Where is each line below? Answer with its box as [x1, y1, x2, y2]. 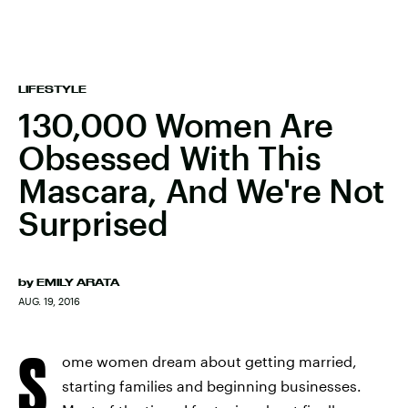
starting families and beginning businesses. [62, 377, 362, 394]
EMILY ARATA [36, 277, 119, 288]
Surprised [18, 204, 168, 242]
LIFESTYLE [18, 84, 87, 95]
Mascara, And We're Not [18, 171, 385, 209]
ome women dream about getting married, [62, 352, 357, 370]
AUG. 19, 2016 [18, 295, 80, 307]
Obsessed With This [18, 138, 321, 177]
